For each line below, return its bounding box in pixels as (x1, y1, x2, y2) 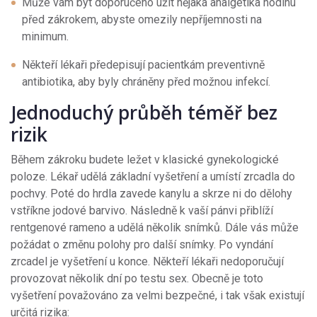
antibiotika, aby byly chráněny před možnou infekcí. (22, 75, 270, 89)
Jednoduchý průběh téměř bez (11, 100, 277, 126)
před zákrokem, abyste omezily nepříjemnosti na (22, 13, 262, 27)
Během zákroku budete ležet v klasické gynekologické (11, 153, 279, 167)
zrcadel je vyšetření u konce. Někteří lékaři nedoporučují (11, 255, 284, 269)
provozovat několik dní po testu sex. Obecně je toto (11, 272, 263, 286)
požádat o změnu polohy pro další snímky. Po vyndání (11, 238, 273, 252)
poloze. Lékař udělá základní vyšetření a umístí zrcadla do (11, 170, 295, 184)
